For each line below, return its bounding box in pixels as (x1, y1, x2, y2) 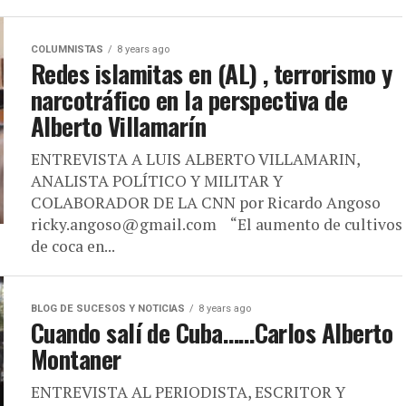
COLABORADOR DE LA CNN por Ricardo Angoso (31, 192, 381, 213)
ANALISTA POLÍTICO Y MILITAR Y (31, 170, 283, 191)
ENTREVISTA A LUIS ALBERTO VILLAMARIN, (31, 149, 360, 169)
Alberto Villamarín (31, 108, 207, 144)
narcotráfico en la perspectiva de (31, 82, 348, 118)
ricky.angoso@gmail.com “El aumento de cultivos (31, 214, 402, 235)
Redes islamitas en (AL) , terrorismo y (31, 55, 392, 92)
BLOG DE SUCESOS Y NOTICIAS (31, 303, 185, 314)
